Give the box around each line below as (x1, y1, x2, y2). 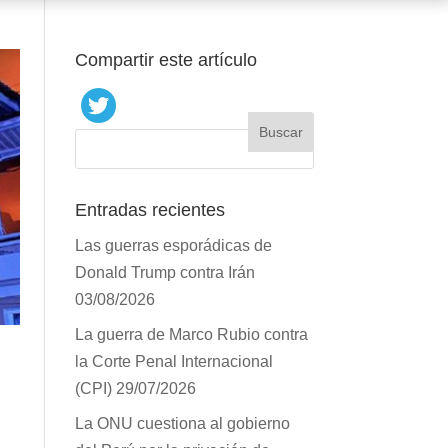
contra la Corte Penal (74, 350, 234, 372)
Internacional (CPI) (74, 377, 213, 399)
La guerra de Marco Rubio (74, 323, 270, 345)
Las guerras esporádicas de (74, 234, 282, 256)
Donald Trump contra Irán (74, 261, 273, 283)
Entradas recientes (74, 198, 231, 222)
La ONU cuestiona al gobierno (74, 412, 300, 434)
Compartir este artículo (74, 48, 269, 72)
